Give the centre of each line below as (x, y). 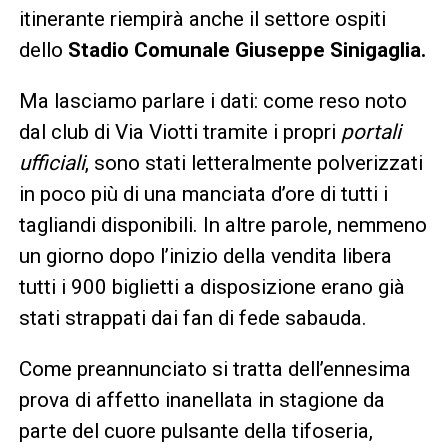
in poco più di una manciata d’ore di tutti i (203, 193)
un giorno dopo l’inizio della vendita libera (205, 255)
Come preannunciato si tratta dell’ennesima (214, 368)
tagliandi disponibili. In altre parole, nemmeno (222, 224)
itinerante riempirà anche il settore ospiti (202, 18)
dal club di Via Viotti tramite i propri (179, 131)
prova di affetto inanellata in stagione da (201, 399)
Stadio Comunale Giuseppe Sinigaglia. (246, 49)
